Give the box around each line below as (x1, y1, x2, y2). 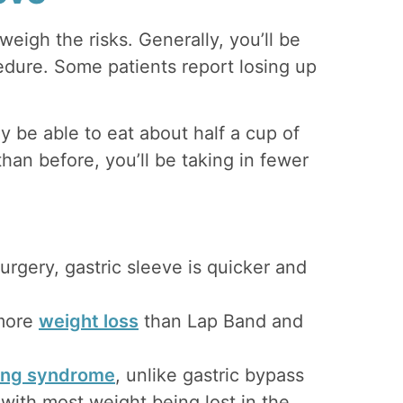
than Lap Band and (139, 309, 303, 332)
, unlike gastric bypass (115, 363, 304, 386)
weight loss (39, 309, 139, 332)
